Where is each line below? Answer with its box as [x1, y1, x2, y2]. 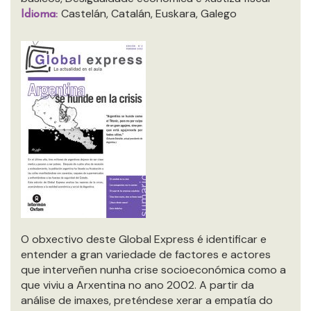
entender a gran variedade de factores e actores [21, 247, 271, 262]
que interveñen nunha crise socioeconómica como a [21, 262, 286, 277]
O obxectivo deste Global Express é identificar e [21, 232, 267, 246]
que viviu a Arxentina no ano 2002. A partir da [21, 278, 254, 292]
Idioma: [21, 9, 61, 20]
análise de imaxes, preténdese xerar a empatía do [21, 293, 273, 308]
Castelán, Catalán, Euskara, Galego [61, 6, 237, 21]
